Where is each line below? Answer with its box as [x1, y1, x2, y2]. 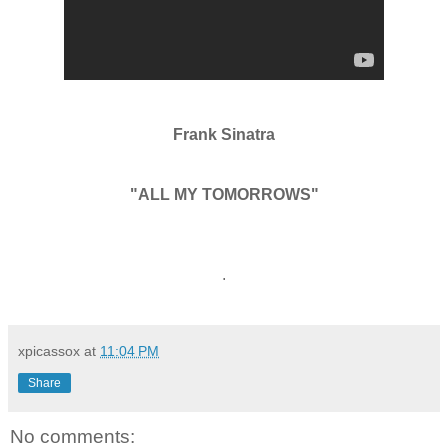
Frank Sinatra [173, 125, 275, 143]
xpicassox [18, 342, 80, 359]
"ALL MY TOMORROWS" [129, 185, 319, 203]
